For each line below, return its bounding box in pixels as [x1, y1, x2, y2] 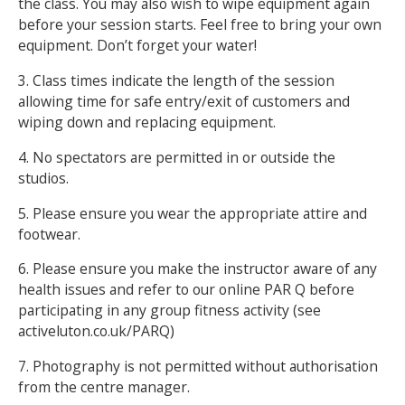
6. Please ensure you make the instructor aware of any [17, 259, 377, 279]
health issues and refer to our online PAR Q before [17, 279, 354, 300]
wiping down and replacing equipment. [17, 112, 276, 133]
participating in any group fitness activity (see [17, 300, 321, 321]
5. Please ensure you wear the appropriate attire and [17, 202, 367, 223]
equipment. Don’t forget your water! [17, 35, 257, 56]
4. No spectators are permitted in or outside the [17, 146, 335, 167]
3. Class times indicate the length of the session [17, 71, 334, 91]
